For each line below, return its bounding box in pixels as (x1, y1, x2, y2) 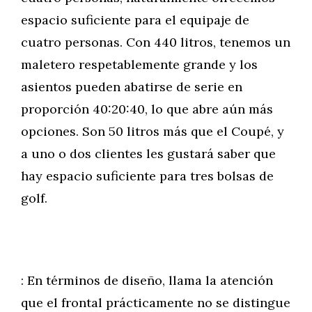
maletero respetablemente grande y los (21, 56, 258, 72)
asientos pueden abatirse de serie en (21, 79, 242, 95)
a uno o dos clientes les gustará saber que (21, 146, 276, 162)
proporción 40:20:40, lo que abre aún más (21, 101, 273, 117)
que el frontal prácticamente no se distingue (21, 295, 290, 311)
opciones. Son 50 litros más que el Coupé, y (21, 123, 284, 139)
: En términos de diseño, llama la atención (21, 272, 273, 288)
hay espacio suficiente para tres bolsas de (21, 168, 274, 184)
